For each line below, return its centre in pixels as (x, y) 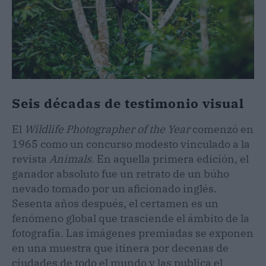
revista (31, 159)
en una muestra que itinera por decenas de (120, 248)
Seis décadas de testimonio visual (128, 103)
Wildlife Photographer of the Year (107, 129)
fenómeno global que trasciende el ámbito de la (131, 218)
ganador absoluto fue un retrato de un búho (121, 173)
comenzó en (222, 129)
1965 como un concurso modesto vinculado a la (131, 144)
